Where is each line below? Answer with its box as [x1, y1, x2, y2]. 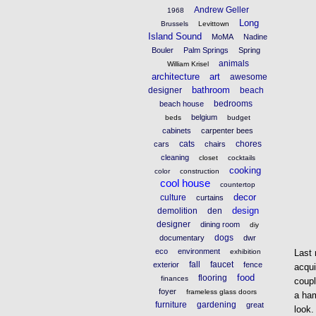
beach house [159, 99, 205, 108]
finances [161, 274, 189, 282]
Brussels [160, 19, 188, 28]
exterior [153, 260, 180, 269]
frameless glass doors [186, 287, 257, 296]
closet [198, 153, 218, 162]
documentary [159, 233, 205, 242]
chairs [205, 139, 226, 148]
